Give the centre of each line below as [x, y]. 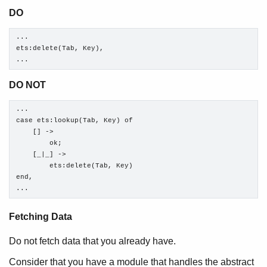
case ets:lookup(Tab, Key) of [75, 121]
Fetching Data [41, 217]
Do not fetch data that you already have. [92, 241]
